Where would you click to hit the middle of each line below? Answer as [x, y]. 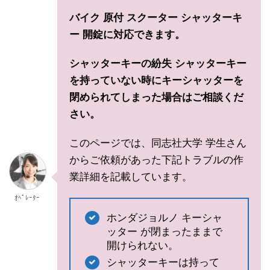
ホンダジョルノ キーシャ [165, 218]
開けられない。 [143, 245]
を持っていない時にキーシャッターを [156, 80]
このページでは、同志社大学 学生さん [158, 143]
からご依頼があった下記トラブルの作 [156, 160]
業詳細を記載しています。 [131, 177]
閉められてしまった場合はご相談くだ [156, 97]
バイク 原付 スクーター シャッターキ [156, 17]
